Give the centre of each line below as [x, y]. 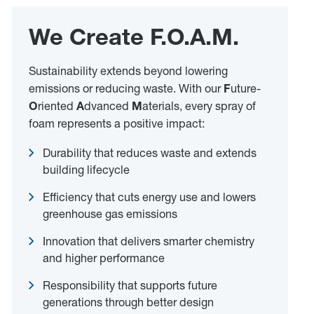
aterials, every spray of [199, 105]
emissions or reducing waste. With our [127, 88]
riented [57, 105]
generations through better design [129, 302]
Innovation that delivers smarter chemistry [149, 241]
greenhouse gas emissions [110, 213]
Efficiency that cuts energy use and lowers [150, 197]
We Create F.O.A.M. [134, 37]
